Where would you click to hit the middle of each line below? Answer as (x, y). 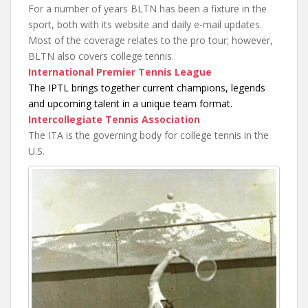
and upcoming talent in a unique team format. (130, 103)
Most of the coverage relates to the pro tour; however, (151, 40)
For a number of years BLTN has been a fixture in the (147, 8)
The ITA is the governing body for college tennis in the (148, 135)
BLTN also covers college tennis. (101, 56)
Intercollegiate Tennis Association (114, 119)
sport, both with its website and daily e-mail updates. (145, 24)
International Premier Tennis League (120, 71)
